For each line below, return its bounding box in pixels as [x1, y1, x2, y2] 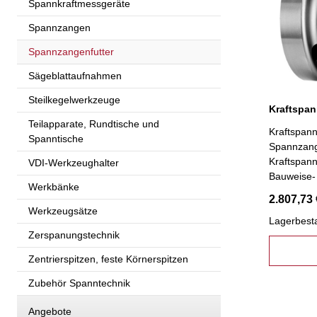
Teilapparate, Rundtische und [28, 117, 159, 129]
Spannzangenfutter [28, 45, 114, 57]
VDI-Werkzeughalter [28, 156, 119, 168]
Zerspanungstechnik [28, 229, 120, 241]
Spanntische [28, 132, 83, 144]
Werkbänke [28, 180, 79, 192]
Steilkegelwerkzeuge [28, 93, 120, 105]
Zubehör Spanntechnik [28, 277, 130, 289]
